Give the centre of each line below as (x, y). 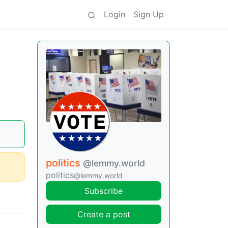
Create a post (104, 214)
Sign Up (149, 14)
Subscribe (104, 191)
